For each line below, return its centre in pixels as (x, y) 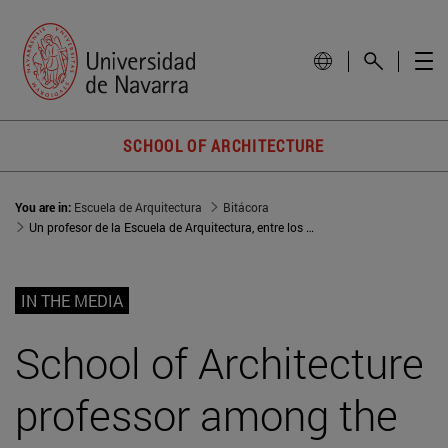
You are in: (44, 207)
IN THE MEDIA (72, 301)
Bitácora (246, 207)
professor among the (206, 415)
